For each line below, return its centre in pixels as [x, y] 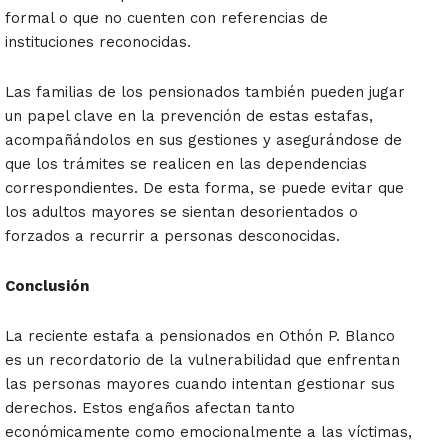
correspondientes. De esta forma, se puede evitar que [204, 188]
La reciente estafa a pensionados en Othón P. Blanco [200, 336]
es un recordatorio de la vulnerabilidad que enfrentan [202, 360]
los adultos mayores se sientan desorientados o [181, 212]
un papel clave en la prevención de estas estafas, [189, 116]
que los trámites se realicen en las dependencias [186, 164]
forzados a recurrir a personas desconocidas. [172, 236]
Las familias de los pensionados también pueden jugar [205, 92]
